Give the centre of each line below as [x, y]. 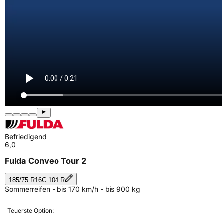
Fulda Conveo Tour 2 [46, 161]
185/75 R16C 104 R [37, 180]
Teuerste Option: [30, 210]
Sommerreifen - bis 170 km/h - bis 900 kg [73, 189]
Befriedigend [26, 137]
